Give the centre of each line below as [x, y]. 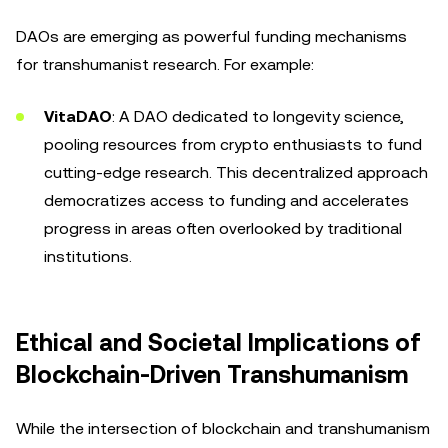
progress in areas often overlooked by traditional [223, 228]
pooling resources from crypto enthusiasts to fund [233, 144]
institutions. [88, 256]
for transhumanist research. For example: [165, 64]
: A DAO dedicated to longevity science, [258, 116]
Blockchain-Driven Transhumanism [212, 375]
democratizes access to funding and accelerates [226, 200]
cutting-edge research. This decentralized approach [236, 172]
